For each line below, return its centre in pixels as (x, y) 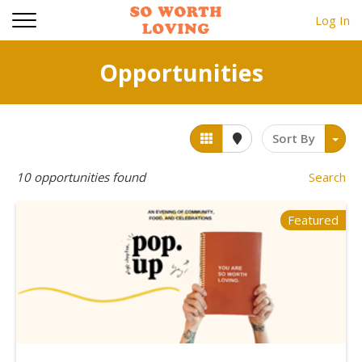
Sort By (294, 138)
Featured (313, 220)
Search (327, 177)
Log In (333, 20)
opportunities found (88, 177)
